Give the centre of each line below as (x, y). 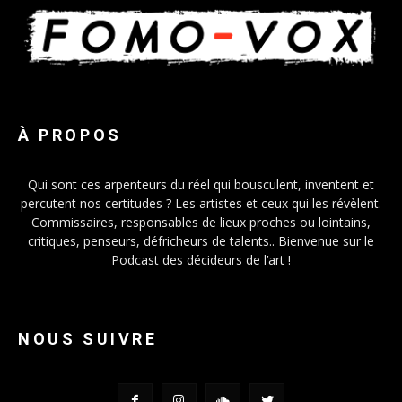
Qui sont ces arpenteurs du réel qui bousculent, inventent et (201, 184)
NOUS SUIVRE (88, 338)
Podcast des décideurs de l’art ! (201, 259)
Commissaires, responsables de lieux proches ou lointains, (201, 222)
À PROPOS (70, 135)
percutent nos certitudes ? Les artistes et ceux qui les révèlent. (201, 203)
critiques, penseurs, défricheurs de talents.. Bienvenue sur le (201, 240)
